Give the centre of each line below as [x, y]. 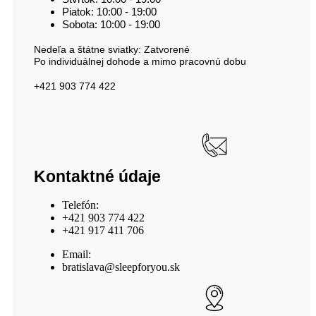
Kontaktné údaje [97, 176]
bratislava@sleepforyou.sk [121, 267]
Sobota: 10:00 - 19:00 [111, 24]
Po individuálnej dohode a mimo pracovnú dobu [141, 61]
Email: [77, 254]
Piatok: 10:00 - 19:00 [109, 11]
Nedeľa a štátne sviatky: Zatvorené [112, 49]
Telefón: [80, 205]
